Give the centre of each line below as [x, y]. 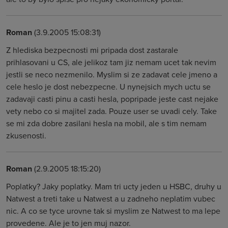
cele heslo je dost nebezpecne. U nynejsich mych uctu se [108, 87]
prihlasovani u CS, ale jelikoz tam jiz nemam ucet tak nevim [111, 62]
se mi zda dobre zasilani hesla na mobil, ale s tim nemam [106, 123]
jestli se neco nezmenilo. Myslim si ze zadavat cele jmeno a [112, 74]
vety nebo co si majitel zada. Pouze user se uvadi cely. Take [111, 111]
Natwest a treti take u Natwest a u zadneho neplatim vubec [111, 198]
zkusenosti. [26, 135]
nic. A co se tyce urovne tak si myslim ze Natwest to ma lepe [113, 211]
